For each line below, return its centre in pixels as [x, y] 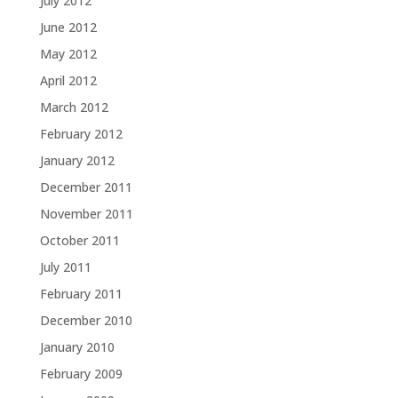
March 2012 [74, 107]
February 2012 [81, 134]
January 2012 [77, 160]
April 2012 [68, 80]
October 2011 [80, 240]
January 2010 [77, 347]
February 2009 [81, 374]
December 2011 [86, 187]
